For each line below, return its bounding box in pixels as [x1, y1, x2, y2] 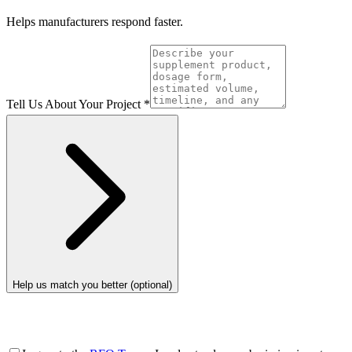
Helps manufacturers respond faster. [6, 14, 183, 28]
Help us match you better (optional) [13, 278, 172, 291]
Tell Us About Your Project [6, 97, 141, 111]
